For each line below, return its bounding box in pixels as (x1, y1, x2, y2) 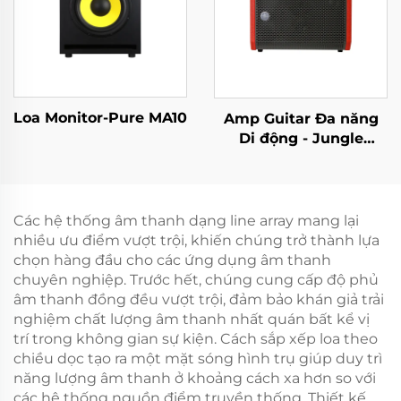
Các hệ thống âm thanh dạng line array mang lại (13, 211, 359, 229)
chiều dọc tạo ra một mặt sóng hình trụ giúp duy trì (13, 349, 382, 367)
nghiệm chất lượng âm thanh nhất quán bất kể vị (13, 310, 370, 328)
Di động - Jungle (238, 129, 363, 147)
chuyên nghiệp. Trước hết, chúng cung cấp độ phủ (13, 270, 379, 288)
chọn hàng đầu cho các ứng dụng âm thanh (13, 251, 331, 269)
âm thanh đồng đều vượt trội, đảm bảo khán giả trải (13, 290, 384, 308)
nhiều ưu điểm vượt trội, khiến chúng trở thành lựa (13, 231, 380, 249)
